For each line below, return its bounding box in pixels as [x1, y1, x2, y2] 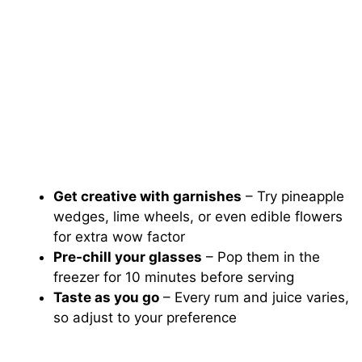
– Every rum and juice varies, [159, 288, 350, 305]
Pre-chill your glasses [53, 248, 203, 265]
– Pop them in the [202, 248, 321, 265]
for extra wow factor [53, 228, 186, 245]
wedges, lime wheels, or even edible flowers [53, 208, 343, 225]
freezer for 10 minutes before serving [53, 268, 295, 285]
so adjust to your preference [53, 309, 238, 326]
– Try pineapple [242, 187, 345, 204]
